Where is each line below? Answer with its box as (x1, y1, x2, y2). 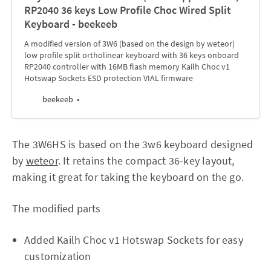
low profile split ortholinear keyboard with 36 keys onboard (24, 50, 239, 60)
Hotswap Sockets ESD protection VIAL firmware (24, 73, 193, 83)
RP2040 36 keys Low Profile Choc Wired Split (24, 3, 231, 17)
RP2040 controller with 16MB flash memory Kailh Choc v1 (24, 61, 230, 72)
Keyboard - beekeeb (24, 17, 117, 31)
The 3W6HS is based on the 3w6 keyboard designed (12, 137, 253, 151)
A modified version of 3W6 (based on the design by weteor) (24, 38, 235, 49)
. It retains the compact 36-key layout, (57, 154, 235, 168)
